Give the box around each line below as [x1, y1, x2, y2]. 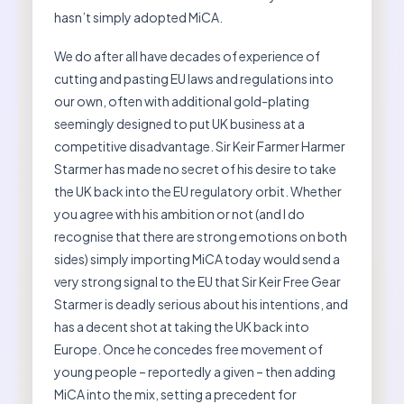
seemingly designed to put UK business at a [54, 115, 305, 133]
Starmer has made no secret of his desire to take [54, 161, 336, 178]
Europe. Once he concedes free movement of [54, 341, 323, 358]
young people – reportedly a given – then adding [54, 363, 335, 381]
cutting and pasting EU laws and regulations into [54, 70, 334, 87]
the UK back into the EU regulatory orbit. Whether [54, 183, 342, 200]
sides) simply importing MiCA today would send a [54, 251, 340, 268]
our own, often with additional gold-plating [54, 93, 309, 110]
